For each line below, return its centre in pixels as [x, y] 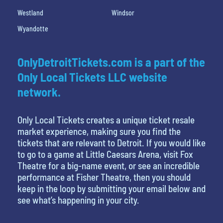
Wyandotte [33, 28]
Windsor [123, 12]
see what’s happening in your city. [78, 200]
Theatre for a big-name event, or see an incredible [109, 165]
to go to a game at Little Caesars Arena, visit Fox [105, 154]
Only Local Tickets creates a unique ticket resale [106, 119]
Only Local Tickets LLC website [92, 77]
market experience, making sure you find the [99, 131]
